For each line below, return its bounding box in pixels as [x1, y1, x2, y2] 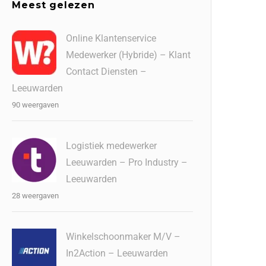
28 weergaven [12, 191, 59, 201]
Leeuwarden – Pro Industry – [66, 157, 188, 169]
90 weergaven [12, 100, 59, 110]
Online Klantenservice [66, 33, 157, 45]
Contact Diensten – [66, 66, 147, 78]
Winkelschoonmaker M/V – [66, 231, 181, 243]
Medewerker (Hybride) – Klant [66, 49, 191, 61]
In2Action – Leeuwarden [66, 248, 169, 259]
